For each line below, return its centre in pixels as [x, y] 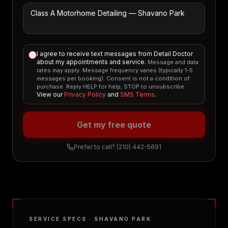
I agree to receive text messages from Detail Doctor [115, 54]
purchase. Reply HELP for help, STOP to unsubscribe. [111, 87]
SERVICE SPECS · [62, 219]
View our [50, 94]
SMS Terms [137, 94]
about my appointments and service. [91, 62]
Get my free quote [114, 125]
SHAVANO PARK [123, 219]
